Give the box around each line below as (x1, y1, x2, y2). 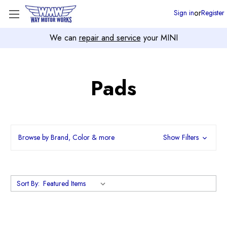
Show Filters (163, 132, 201, 142)
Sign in (174, 8, 194, 18)
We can (49, 32, 79, 44)
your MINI (140, 32, 178, 44)
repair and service (79, 32, 141, 44)
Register (201, 8, 224, 18)
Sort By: (16, 178, 40, 188)
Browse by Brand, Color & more (18, 132, 115, 142)
